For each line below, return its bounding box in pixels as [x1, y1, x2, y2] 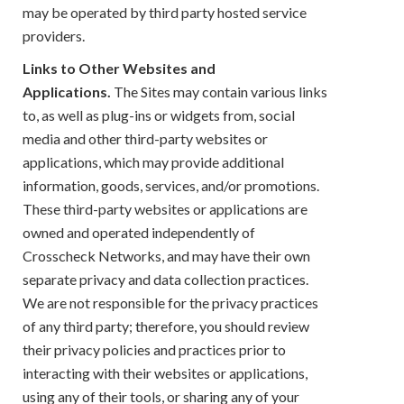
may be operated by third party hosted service [23, 3, 307, 21]
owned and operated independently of [23, 223, 255, 241]
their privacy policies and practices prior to [23, 340, 286, 358]
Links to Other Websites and [23, 59, 216, 77]
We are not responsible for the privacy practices [23, 293, 318, 311]
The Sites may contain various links [111, 82, 327, 100]
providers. [23, 26, 85, 44]
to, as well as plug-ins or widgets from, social [23, 106, 295, 124]
